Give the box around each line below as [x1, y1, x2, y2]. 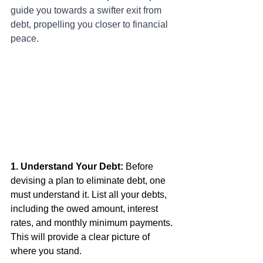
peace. [11, 33, 39, 43]
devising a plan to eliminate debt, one [11, 176, 168, 186]
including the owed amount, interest [11, 204, 160, 214]
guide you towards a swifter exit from [11, 5, 164, 15]
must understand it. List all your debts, [11, 190, 169, 200]
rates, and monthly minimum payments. [11, 218, 175, 228]
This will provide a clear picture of [11, 232, 152, 242]
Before [123, 161, 156, 171]
